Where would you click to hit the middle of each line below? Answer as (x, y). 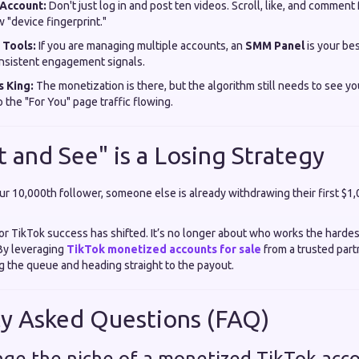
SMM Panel (275, 46)
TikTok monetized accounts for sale (164, 249)
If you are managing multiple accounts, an (141, 46)
